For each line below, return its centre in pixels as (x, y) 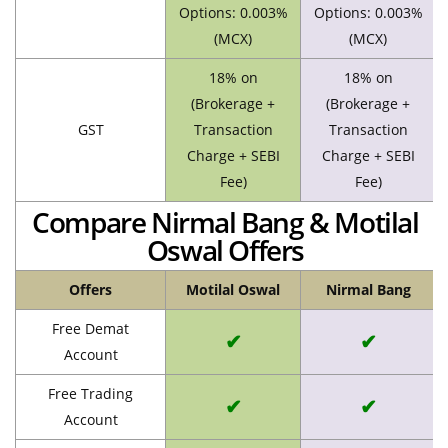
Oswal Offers (225, 249)
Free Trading (90, 393)
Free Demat (90, 328)
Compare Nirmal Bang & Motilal (225, 221)
